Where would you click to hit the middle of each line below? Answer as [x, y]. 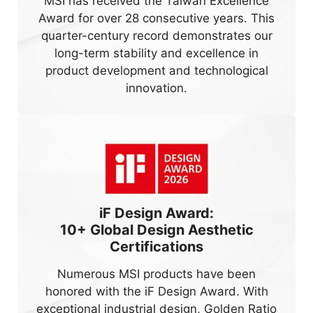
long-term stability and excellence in [156, 53]
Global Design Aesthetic [170, 230]
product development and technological [156, 70]
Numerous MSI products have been [156, 274]
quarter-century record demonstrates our [156, 35]
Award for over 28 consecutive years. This [156, 18]
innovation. [156, 88]
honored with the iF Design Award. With [156, 292]
